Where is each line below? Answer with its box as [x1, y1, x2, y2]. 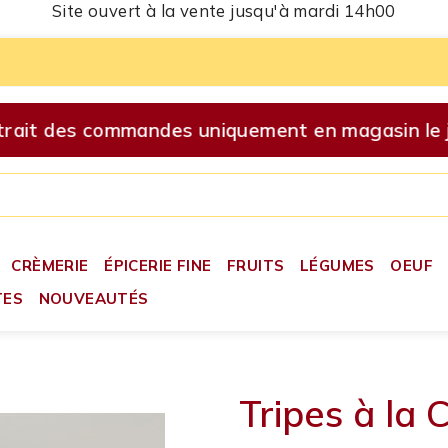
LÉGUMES [299, 255, 375, 275]
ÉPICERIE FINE [104, 255, 212, 275]
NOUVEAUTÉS [38, 288, 149, 308]
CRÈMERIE [11, 255, 89, 275]
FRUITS [226, 255, 285, 275]
